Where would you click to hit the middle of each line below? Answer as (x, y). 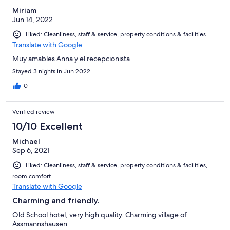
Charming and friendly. (56, 201)
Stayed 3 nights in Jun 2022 (51, 72)
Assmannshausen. (41, 224)
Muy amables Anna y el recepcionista (71, 59)
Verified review (34, 112)
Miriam (24, 11)
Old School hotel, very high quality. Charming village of (100, 215)
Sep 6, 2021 (31, 151)
